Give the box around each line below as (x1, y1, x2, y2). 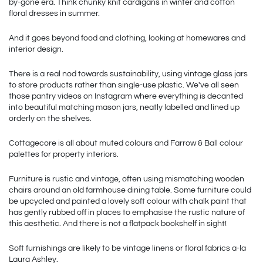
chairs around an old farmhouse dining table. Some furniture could (9, 186, 251, 194)
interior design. (9, 45, 65, 53)
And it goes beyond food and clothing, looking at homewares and (9, 33, 245, 42)
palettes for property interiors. (9, 150, 122, 159)
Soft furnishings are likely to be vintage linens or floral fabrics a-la (9, 244, 246, 252)
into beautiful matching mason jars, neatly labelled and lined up (9, 103, 240, 112)
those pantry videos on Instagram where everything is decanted (9, 92, 243, 100)
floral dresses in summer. (9, 9, 100, 18)
